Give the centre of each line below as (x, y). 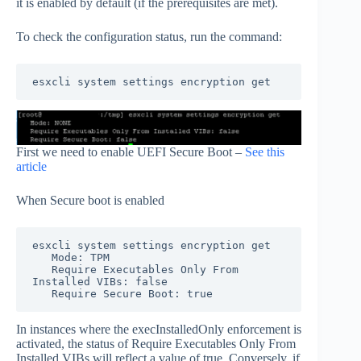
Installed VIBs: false (100, 281)
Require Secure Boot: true (132, 293)
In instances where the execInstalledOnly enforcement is (159, 329)
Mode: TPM (42, 257)
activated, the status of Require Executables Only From (156, 343)
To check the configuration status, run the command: (149, 36)
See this (265, 151)
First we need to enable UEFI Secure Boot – (131, 151)
